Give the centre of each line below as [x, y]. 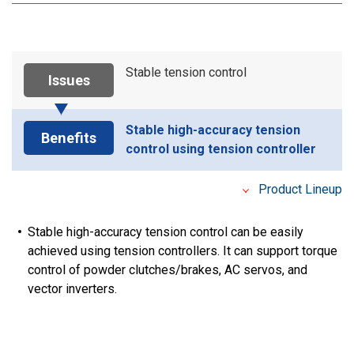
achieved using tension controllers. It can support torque [183, 251]
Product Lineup [300, 190]
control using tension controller [221, 149]
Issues [69, 81]
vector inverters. [72, 289]
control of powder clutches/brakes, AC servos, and [168, 270]
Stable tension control [186, 73]
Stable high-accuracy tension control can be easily [166, 232]
